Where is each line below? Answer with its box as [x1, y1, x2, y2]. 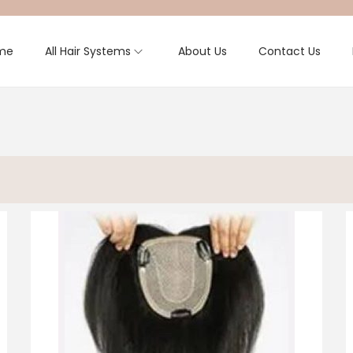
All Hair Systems [44, 43, 131, 59]
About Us [177, 43, 227, 59]
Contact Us [258, 43, 321, 59]
